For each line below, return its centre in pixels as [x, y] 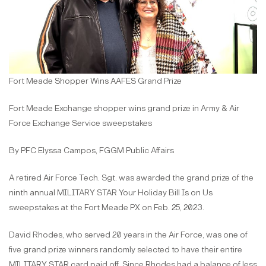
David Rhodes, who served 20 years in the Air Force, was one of [128, 235]
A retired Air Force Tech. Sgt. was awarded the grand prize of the [131, 178]
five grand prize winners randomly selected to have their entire [126, 249]
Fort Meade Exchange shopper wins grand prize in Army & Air [124, 108]
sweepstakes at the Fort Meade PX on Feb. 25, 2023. [108, 207]
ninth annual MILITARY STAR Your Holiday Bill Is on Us [111, 192]
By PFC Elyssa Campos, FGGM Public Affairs [92, 150]
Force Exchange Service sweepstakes [81, 123]
